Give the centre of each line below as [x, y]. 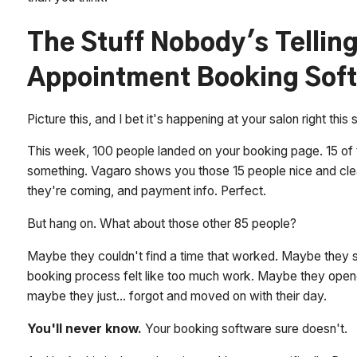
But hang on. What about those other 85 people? [162, 224]
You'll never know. [85, 328]
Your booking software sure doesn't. [245, 328]
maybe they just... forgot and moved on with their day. [177, 296]
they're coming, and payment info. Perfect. [147, 191]
